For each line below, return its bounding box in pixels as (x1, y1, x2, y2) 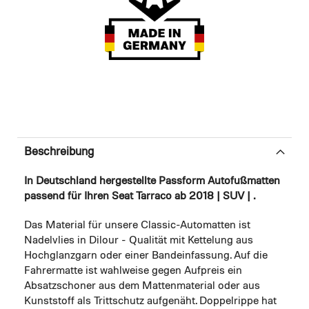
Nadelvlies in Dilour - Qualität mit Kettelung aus (24, 235, 253, 247)
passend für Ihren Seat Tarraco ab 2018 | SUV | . (24, 191, 255, 203)
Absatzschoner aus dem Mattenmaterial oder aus (24, 281, 260, 292)
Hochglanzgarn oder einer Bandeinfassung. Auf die (24, 250, 268, 262)
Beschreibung (24, 146, 94, 159)
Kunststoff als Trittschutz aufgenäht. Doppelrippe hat (24, 296, 277, 308)
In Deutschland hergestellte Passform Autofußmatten (24, 176, 280, 188)
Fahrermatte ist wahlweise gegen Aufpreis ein (24, 266, 242, 277)
